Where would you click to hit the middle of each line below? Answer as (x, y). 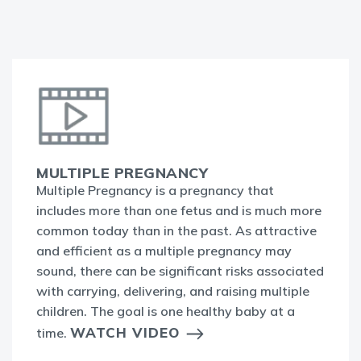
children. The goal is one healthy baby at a (166, 311)
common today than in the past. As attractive (176, 230)
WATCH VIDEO (125, 332)
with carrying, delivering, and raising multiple (173, 290)
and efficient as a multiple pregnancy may (164, 250)
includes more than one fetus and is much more (179, 210)
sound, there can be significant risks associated (180, 270)
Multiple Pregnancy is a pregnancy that (155, 190)
